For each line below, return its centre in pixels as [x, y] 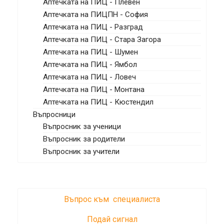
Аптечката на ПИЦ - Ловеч [89, 77]
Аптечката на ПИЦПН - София [95, 14]
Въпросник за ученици [82, 126]
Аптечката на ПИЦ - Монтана [94, 89]
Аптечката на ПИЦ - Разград [93, 27]
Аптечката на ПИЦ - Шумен [90, 52]
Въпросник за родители [84, 139]
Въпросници [54, 114]
